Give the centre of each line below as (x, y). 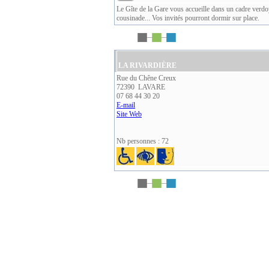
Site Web (129, 114)
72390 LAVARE (141, 87)
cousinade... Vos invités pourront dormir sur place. (188, 18)
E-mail (126, 105)
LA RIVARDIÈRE (147, 65)
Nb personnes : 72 (143, 141)
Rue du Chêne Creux (146, 78)
